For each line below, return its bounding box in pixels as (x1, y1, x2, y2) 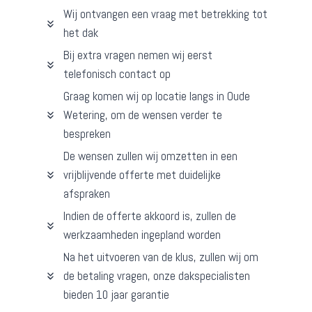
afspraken (63, 186, 110, 202)
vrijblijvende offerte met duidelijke (63, 167, 221, 183)
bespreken (63, 126, 111, 142)
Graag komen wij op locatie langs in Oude (63, 88, 250, 104)
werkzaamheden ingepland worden (63, 227, 221, 243)
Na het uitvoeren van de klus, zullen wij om (63, 249, 258, 265)
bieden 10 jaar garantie (63, 287, 169, 303)
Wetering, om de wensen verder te (63, 107, 222, 123)
